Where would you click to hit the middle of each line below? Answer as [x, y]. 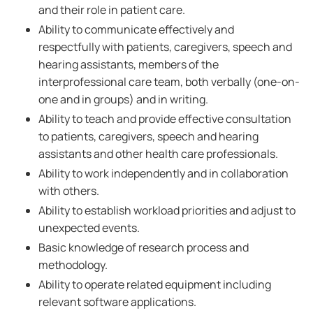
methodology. [73, 265]
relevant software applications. [117, 302]
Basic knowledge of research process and [144, 247]
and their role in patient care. [112, 10]
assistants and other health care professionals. [158, 154]
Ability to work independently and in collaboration [163, 173]
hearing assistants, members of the [129, 64]
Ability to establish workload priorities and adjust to [167, 210]
